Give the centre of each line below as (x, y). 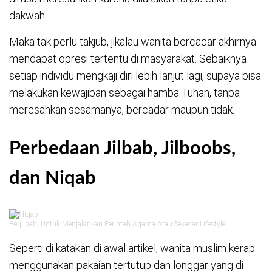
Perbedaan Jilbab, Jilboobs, (122, 149)
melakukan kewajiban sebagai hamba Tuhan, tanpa (124, 92)
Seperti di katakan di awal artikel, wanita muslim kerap (132, 248)
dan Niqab (53, 178)
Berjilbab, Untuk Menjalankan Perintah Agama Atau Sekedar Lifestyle (117, 224)
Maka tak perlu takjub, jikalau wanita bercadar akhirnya (133, 41)
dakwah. (28, 15)
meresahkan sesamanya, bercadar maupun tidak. (122, 109)
